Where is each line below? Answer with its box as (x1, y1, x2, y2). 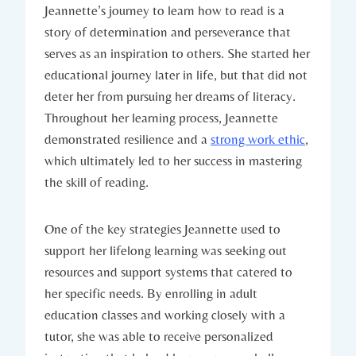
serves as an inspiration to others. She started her (44, 44, 310, 61)
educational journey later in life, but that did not (44, 66, 308, 83)
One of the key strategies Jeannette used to (44, 220, 281, 237)
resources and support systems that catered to (44, 263, 292, 280)
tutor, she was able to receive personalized (44, 327, 273, 344)
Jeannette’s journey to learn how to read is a (44, 2, 284, 18)
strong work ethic (211, 130, 305, 147)
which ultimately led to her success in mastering (44, 152, 302, 168)
